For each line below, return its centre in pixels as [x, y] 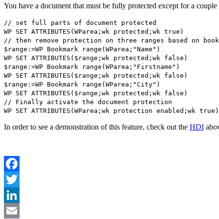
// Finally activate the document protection [88, 102]
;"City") [145, 85]
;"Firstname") [154, 67]
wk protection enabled [143, 111]
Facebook [19, 179]
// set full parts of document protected [80, 23]
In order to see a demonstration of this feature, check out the [97, 127]
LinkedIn [18, 211]
